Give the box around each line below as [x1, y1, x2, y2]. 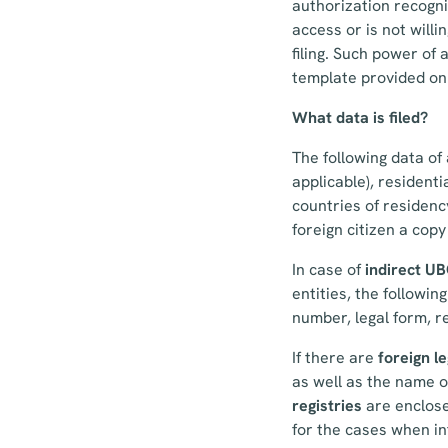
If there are [292, 347, 378, 368]
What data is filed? [292, 107, 428, 128]
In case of [292, 259, 361, 280]
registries [292, 395, 366, 416]
